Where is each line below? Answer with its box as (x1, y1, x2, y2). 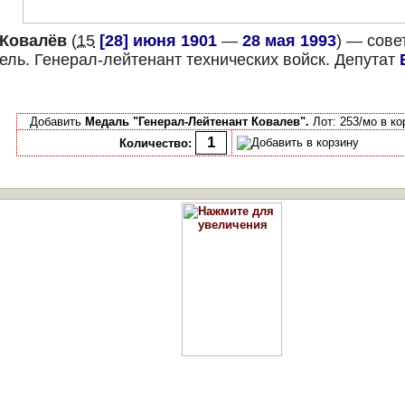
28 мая (242, 32, 296, 50)
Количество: (118, 137, 192, 150)
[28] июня (99, 32, 176, 50)
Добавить (30, 115, 85, 128)
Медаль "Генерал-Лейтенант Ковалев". (85, 115, 309, 128)
